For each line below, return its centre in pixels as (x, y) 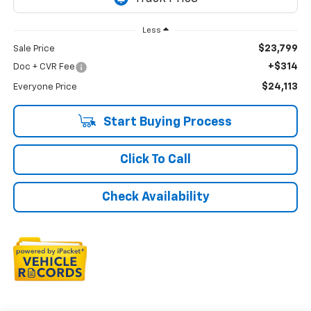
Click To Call (155, 160)
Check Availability (155, 197)
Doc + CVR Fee (44, 67)
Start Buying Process (166, 123)
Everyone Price (45, 87)
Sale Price (34, 49)
